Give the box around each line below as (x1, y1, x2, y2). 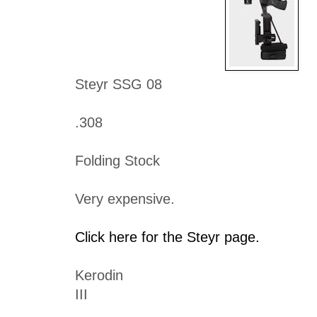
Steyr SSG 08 (75, 76, 162, 92)
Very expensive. (75, 190, 175, 207)
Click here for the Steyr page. (75, 229, 260, 245)
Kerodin (75, 267, 123, 283)
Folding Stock (75, 152, 160, 168)
